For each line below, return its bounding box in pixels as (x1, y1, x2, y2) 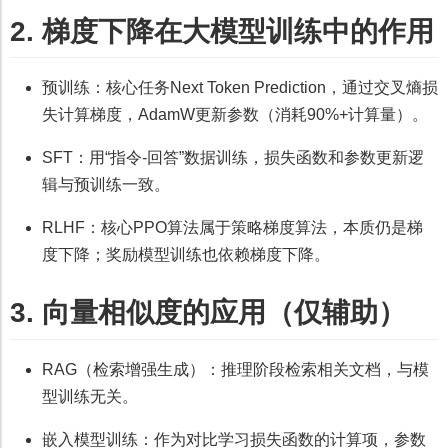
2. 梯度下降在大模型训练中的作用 (10, 16, 434, 48)
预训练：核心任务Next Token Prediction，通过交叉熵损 (42, 79, 438, 97)
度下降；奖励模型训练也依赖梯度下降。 (42, 246, 330, 264)
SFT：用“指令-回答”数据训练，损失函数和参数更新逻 (42, 149, 424, 167)
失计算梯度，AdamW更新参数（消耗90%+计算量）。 (42, 106, 428, 124)
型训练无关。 (42, 387, 138, 405)
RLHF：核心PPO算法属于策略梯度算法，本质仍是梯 (42, 219, 423, 237)
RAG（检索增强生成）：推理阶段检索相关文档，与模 (42, 360, 429, 378)
